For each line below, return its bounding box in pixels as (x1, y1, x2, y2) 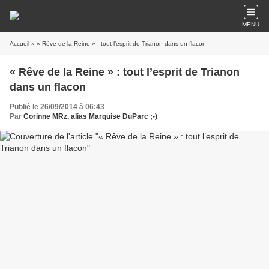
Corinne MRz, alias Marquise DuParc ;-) (23, 112, 157, 121)
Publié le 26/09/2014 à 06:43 (10, 103, 104, 111)
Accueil (10, 40, 29, 47)
